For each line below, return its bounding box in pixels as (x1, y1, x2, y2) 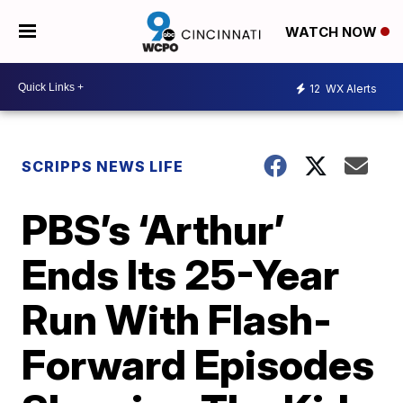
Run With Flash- (22, 294, 333, 345)
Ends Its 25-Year (22, 249, 340, 300)
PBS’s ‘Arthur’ (22, 204, 285, 255)
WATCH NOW (284, 23, 381, 41)
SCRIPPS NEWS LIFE (22, 157, 184, 175)
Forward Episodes (22, 339, 375, 390)
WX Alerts (323, 81, 377, 95)
